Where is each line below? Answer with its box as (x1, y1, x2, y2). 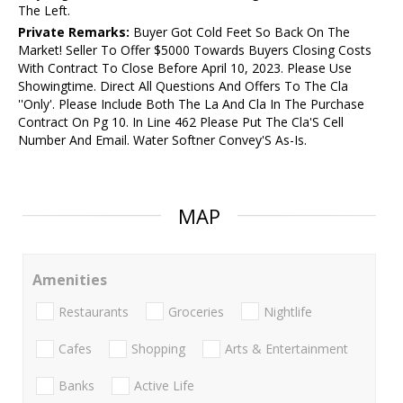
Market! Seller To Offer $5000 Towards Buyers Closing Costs (18, 41, 372, 59)
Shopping (131, 339, 185, 357)
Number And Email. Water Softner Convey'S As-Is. (18, 131, 307, 149)
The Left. (18, 2, 70, 20)
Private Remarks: (18, 23, 130, 41)
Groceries (168, 302, 224, 320)
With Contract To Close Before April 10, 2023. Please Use (18, 59, 352, 77)
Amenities (32, 270, 107, 291)
